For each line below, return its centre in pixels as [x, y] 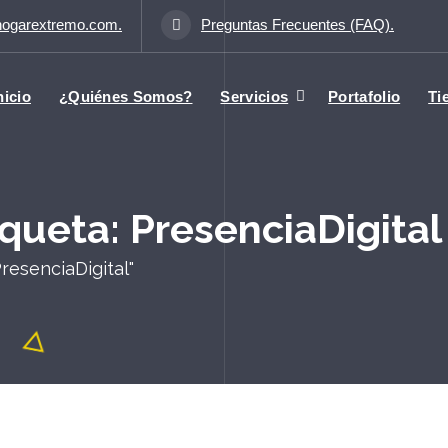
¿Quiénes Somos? [125, 96]
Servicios [254, 96]
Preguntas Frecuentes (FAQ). [297, 25]
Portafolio [364, 96]
